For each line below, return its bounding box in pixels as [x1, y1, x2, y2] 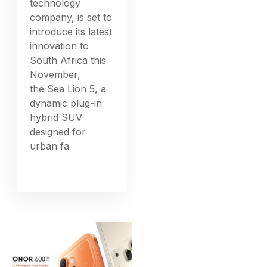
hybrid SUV [30, 111, 83, 124]
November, [30, 69, 81, 81]
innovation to [30, 40, 89, 52]
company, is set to [30, 11, 113, 24]
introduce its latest [30, 26, 113, 38]
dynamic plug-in [30, 97, 103, 110]
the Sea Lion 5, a [30, 83, 107, 95]
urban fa [30, 140, 70, 153]
